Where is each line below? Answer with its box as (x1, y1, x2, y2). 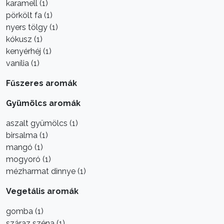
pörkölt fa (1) (6, 10, 52, 20)
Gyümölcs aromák (6, 98, 80, 108)
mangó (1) (6, 142, 43, 152)
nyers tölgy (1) (6, 22, 58, 32)
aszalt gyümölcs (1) (6, 118, 78, 128)
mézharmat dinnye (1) (6, 166, 86, 176)
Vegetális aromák (6, 186, 78, 196)
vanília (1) (6, 58, 39, 68)
